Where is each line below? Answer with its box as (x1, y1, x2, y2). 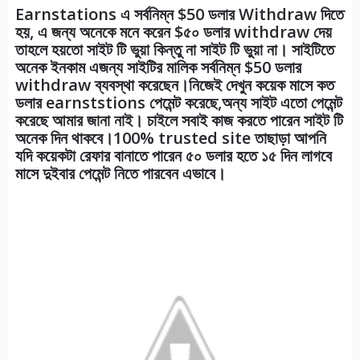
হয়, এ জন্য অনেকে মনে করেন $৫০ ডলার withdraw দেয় (14, 21, 332, 43)
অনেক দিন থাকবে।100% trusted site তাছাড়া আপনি (14, 127, 326, 149)
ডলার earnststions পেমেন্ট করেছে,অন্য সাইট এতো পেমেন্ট (14, 92, 342, 114)
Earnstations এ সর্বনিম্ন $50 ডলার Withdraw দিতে (14, 3, 344, 26)
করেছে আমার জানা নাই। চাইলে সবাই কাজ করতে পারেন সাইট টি (14, 109, 343, 132)
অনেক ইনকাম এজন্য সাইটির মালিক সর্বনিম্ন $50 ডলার (14, 56, 301, 79)
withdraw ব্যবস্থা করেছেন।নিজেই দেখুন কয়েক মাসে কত (14, 74, 334, 96)
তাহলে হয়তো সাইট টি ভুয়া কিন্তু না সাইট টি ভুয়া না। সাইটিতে (14, 39, 334, 61)
